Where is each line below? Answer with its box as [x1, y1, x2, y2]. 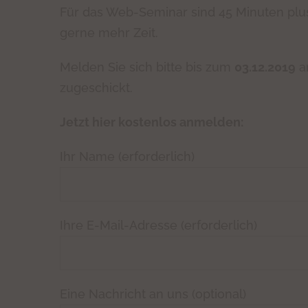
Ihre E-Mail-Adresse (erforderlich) [60, 218, 257, 232]
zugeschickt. [60, 80, 133, 95]
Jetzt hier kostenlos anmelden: [60, 115, 243, 129]
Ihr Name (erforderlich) [60, 149, 195, 164]
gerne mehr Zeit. [60, 25, 158, 40]
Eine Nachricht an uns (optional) [60, 287, 246, 301]
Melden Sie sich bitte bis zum [60, 60, 234, 74]
